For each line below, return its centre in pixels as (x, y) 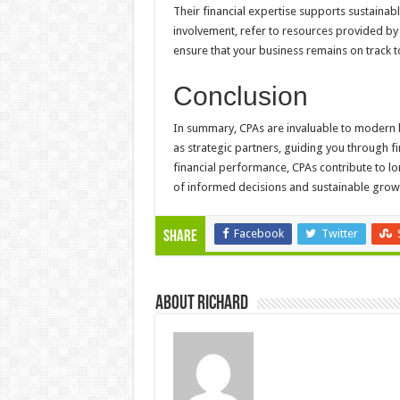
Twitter (339, 234)
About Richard (201, 304)
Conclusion (240, 96)
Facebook (258, 234)
